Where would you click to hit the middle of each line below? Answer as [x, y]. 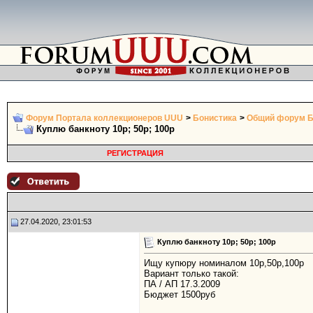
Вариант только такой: [191, 274]
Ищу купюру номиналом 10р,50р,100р [224, 263]
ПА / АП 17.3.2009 [182, 284]
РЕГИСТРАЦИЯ [135, 153]
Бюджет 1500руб [180, 295]
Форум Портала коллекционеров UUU [104, 118]
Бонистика [215, 118]
